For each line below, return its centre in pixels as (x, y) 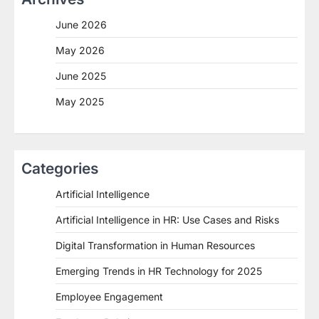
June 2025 (81, 76)
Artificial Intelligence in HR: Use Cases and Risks (167, 220)
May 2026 (80, 51)
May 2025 (80, 102)
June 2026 (81, 25)
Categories (60, 169)
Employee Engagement (109, 297)
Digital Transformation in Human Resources (155, 246)
